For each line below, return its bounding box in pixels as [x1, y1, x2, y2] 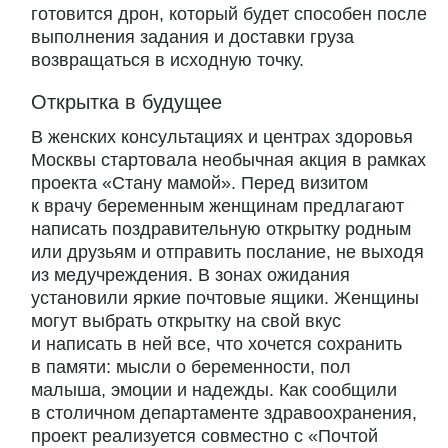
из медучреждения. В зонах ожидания [31, 265, 350, 286]
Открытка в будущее [31, 91, 222, 114]
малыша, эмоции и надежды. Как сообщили [31, 380, 397, 401]
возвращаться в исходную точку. [31, 50, 304, 71]
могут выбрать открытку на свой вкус [31, 311, 341, 332]
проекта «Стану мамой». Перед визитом [31, 173, 368, 194]
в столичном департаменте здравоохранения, [31, 403, 417, 424]
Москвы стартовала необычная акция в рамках [31, 150, 426, 171]
